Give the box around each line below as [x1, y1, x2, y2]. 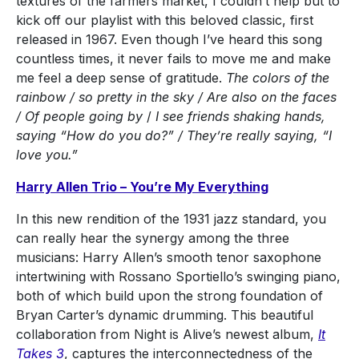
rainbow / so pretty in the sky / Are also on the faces [16, 89, 337, 106]
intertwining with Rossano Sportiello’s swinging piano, [16, 268, 341, 285]
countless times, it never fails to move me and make [16, 50, 331, 67]
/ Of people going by [16, 108, 143, 125]
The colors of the [226, 70, 329, 87]
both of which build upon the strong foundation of [16, 288, 323, 305]
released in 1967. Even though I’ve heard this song [16, 31, 322, 48]
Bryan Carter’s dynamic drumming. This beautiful [16, 307, 313, 324]
